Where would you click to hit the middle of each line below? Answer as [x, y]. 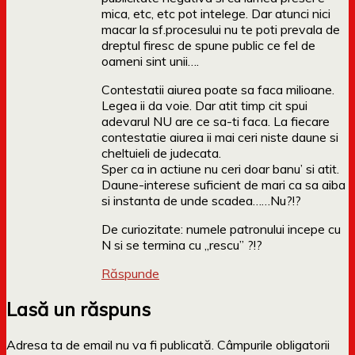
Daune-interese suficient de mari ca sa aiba [223, 185]
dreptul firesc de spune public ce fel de [208, 46]
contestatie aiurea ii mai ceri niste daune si [220, 137]
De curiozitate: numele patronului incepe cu [221, 229]
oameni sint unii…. [150, 61]
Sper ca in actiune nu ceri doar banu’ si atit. [220, 169]
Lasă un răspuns [78, 309]
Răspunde [130, 274]
